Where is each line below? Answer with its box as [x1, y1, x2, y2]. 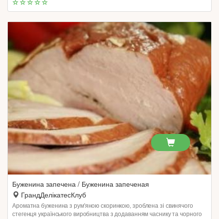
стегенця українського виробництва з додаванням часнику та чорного [12, 209, 202, 218]
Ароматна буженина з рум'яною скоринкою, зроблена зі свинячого [12, 201, 193, 209]
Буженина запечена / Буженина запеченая [12, 179, 149, 189]
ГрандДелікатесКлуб [21, 190, 86, 199]
